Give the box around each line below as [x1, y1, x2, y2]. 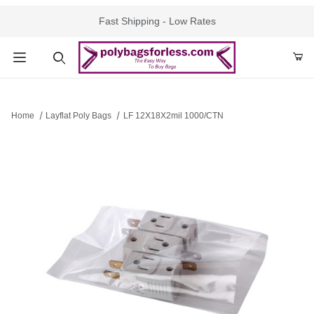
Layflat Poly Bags [46, 111, 112, 121]
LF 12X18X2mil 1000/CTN [123, 111, 224, 121]
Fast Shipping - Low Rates [98, 15, 216, 27]
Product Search [20, 83, 90, 95]
